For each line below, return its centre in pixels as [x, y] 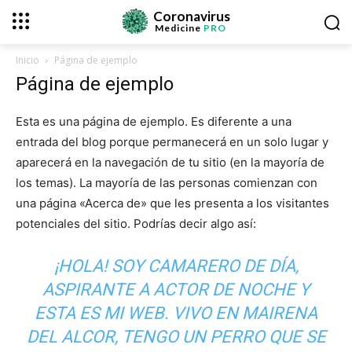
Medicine [180, 27]
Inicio [27, 60]
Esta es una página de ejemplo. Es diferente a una [154, 121]
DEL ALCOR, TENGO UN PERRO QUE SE [176, 337]
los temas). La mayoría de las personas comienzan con [167, 183]
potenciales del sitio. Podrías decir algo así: [136, 224]
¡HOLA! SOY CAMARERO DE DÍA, [176, 266]
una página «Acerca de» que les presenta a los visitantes [172, 203]
